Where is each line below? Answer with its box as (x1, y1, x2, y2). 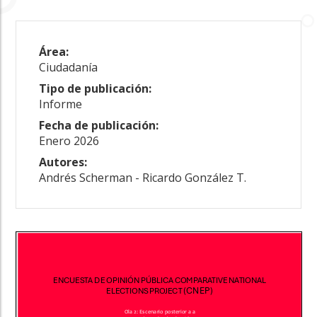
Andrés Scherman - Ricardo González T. (39, 169, 247, 185)
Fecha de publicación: (39, 117, 159, 133)
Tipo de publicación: (39, 80, 152, 96)
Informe (39, 96, 83, 112)
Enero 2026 (39, 132, 100, 149)
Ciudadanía (39, 59, 98, 75)
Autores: (39, 154, 88, 170)
